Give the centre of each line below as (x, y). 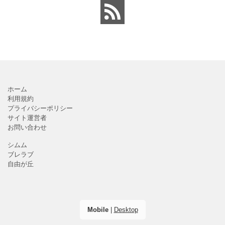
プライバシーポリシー (40, 108)
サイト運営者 (27, 118)
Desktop (126, 209)
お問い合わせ (27, 127)
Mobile (98, 209)
